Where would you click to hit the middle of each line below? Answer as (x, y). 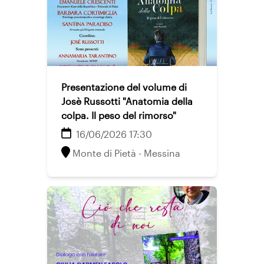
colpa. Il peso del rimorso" (119, 115)
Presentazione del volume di (124, 87)
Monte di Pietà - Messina (126, 153)
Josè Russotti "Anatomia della (127, 101)
